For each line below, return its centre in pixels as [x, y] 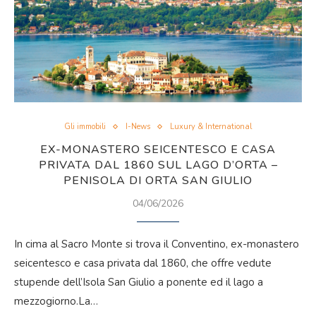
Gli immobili [85, 127]
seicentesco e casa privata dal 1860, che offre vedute [143, 263]
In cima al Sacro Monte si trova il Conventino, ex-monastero [157, 244]
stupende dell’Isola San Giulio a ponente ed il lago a [139, 282]
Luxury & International [211, 127]
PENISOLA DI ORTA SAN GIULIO [158, 181]
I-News [138, 127]
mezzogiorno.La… [56, 301]
